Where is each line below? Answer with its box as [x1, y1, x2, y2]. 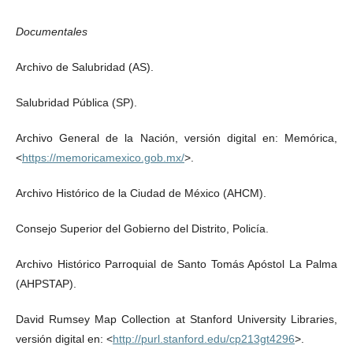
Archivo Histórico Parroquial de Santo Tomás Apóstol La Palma [16, 257, 337, 270]
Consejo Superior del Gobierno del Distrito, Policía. [16, 221, 269, 235]
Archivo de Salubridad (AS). [16, 60, 154, 73]
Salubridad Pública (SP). [16, 95, 137, 109]
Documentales [16, 24, 87, 38]
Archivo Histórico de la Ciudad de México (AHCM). [16, 186, 266, 199]
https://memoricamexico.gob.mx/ [22, 150, 184, 164]
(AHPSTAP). [16, 277, 76, 290]
